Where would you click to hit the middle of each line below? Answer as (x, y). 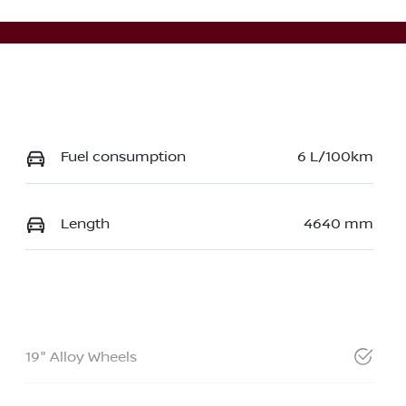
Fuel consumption (123, 157)
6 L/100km (335, 157)
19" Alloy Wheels (81, 357)
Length (85, 223)
